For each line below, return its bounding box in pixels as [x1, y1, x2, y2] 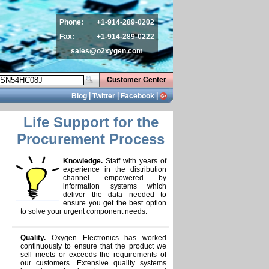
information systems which [63, 182, 166, 190]
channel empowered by [63, 174, 166, 182]
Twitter [92, 91, 115, 100]
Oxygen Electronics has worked [46, 234, 166, 242]
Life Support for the [23, 114, 159, 130]
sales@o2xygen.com [71, 47, 143, 55]
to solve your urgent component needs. [20, 207, 147, 216]
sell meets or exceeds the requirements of [20, 250, 166, 259]
